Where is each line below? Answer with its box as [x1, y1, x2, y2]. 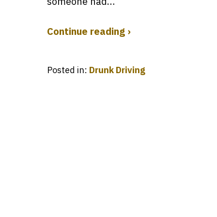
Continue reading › [47, 25, 130, 38]
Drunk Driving [89, 64, 145, 76]
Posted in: [47, 64, 87, 76]
